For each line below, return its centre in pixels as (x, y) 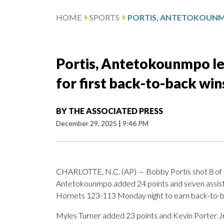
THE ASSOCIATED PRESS (116, 111)
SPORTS (104, 17)
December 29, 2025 (87, 123)
